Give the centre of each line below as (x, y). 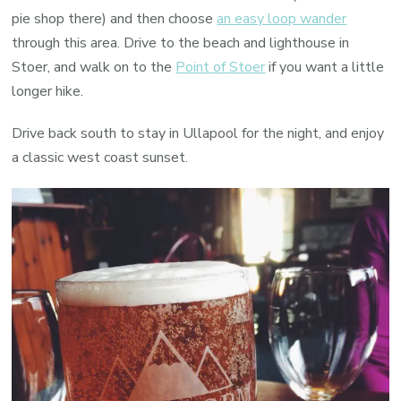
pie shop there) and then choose (115, 19)
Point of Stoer (221, 68)
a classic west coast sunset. (100, 158)
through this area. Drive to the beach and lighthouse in (181, 43)
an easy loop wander (282, 19)
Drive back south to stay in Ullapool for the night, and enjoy (198, 134)
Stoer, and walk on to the (94, 68)
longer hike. (48, 92)
